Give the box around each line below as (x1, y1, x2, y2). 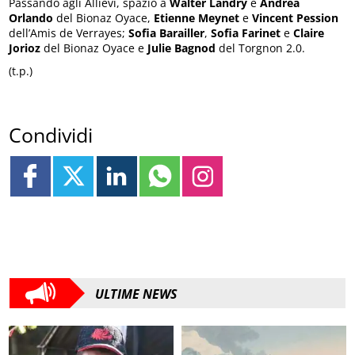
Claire (293, 25, 325, 41)
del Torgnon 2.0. (216, 40, 306, 56)
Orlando (9, 10, 54, 26)
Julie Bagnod (147, 40, 216, 56)
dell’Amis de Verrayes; (9, 25, 129, 41)
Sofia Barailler (128, 25, 205, 41)
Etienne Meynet (154, 10, 240, 26)
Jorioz (9, 40, 41, 56)
